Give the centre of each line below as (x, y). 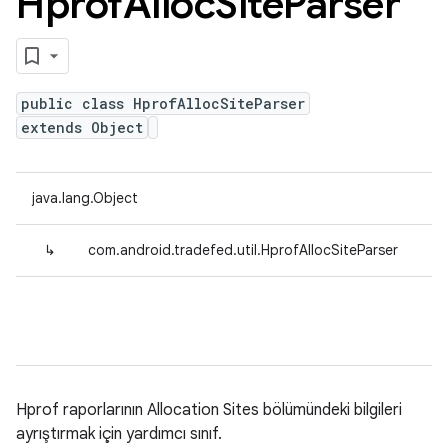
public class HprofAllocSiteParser (163, 103)
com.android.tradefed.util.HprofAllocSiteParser (243, 250)
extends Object (82, 127)
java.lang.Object (85, 198)
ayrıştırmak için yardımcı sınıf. (119, 434)
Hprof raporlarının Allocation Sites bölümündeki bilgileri (209, 410)
